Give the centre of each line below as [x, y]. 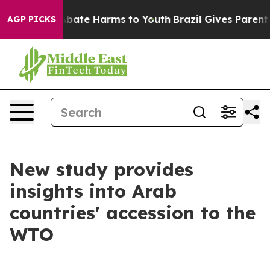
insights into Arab [93, 191]
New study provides [102, 169]
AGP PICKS [32, 19]
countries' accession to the [133, 213]
